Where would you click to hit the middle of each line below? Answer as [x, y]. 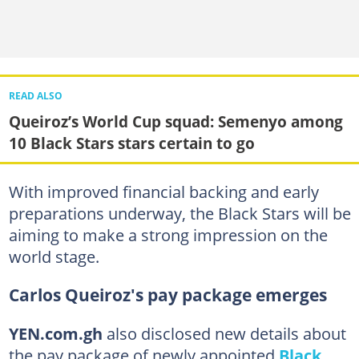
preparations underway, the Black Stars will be [179, 213]
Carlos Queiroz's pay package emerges [167, 295]
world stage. [54, 256]
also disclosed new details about [224, 333]
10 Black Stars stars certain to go [131, 143]
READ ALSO [35, 95]
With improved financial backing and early [163, 192]
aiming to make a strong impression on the [168, 235]
